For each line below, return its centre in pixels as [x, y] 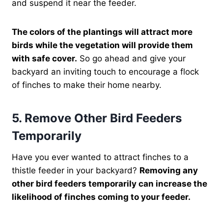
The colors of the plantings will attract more [102, 32]
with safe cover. [44, 58]
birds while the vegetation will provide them [102, 45]
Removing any [169, 170]
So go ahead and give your [131, 58]
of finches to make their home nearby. [88, 85]
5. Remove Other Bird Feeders [97, 118]
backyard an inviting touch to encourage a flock [105, 71]
